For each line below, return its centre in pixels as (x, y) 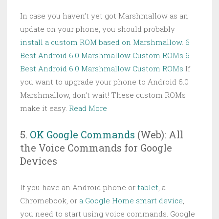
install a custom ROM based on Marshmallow (101, 42)
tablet (148, 187)
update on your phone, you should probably (98, 29)
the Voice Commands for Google (96, 148)
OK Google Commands (82, 135)
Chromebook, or (50, 201)
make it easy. (44, 108)
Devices (39, 161)
